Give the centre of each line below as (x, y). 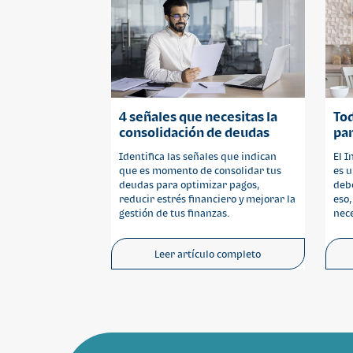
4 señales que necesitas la (198, 117)
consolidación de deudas (194, 132)
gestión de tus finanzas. (174, 213)
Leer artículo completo (208, 254)
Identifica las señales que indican (198, 156)
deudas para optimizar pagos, (189, 185)
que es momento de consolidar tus (200, 171)
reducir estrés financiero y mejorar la (207, 199)
